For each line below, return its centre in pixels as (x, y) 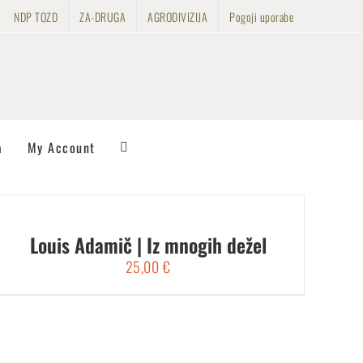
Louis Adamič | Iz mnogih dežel (148, 245)
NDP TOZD (36, 16)
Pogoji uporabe (262, 16)
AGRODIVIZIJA (177, 16)
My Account (61, 147)
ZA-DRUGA (102, 16)
